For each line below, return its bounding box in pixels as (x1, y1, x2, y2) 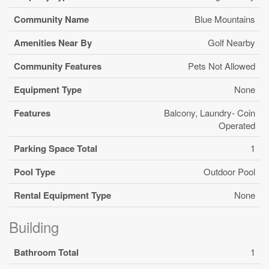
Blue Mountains (195, 12, 255, 25)
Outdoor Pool (204, 165, 255, 178)
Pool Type (14, 165, 55, 178)
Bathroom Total (14, 245, 79, 259)
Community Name (14, 12, 89, 26)
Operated (219, 118, 255, 131)
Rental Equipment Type (14, 188, 111, 202)
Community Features (14, 59, 101, 73)
